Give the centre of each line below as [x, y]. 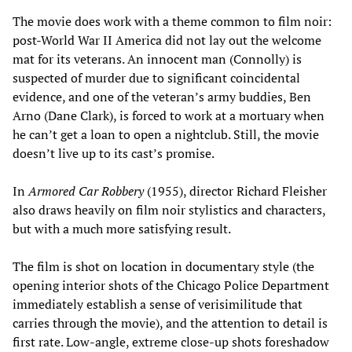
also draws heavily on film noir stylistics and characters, [169, 210]
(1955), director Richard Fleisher [235, 191]
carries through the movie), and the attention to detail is [170, 323]
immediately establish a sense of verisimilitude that [158, 304]
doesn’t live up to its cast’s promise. [114, 154]
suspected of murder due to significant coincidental [156, 78]
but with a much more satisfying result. [122, 229]
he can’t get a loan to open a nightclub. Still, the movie [166, 135]
